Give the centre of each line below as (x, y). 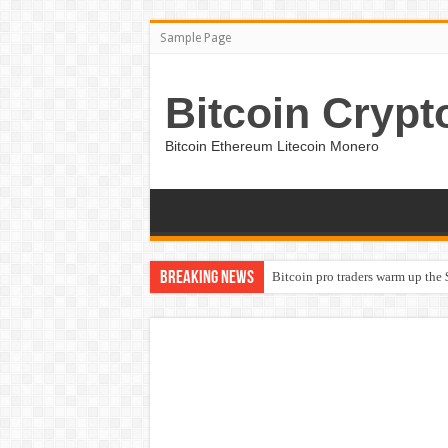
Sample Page (195, 38)
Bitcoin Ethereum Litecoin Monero (271, 146)
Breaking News (206, 278)
